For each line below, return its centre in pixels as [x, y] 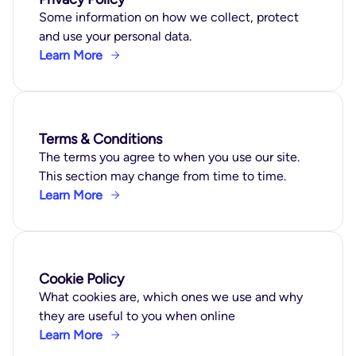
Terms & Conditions [101, 139]
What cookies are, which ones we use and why [171, 297]
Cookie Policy [81, 279]
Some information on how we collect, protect [169, 17]
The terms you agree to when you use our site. [169, 157]
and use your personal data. [115, 36]
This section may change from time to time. [163, 176]
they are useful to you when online [137, 316]
